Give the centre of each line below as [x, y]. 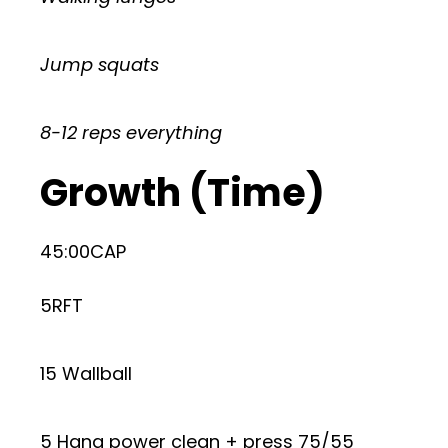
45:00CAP [83, 251]
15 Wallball [86, 373]
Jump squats [99, 64]
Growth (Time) [182, 192]
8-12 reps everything [131, 132]
